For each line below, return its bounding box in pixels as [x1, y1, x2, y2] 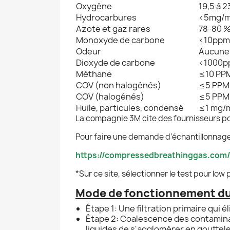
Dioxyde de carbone [76, 56, 155, 68]
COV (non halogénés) [76, 79, 161, 91]
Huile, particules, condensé [76, 102, 184, 113]
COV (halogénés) [76, 90, 144, 102]
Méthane [76, 68, 112, 80]
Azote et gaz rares [76, 23, 150, 34]
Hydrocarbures [76, 11, 137, 23]
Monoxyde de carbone [76, 34, 165, 46]
